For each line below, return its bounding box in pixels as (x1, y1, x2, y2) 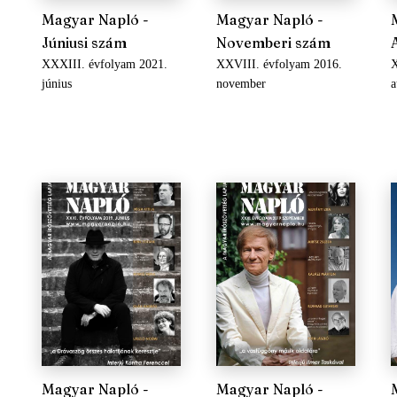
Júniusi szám (41, 34, 127, 51)
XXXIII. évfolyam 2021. (41, 58, 167, 71)
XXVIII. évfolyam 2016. (215, 58, 342, 71)
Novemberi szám (215, 34, 331, 51)
